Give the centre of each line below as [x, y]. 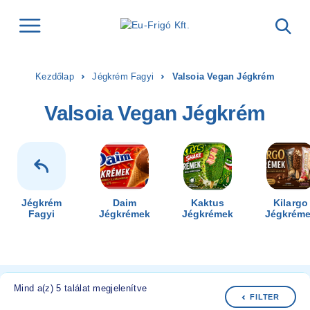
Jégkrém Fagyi [123, 76]
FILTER [265, 297]
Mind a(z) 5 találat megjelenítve [81, 288]
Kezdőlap [55, 76]
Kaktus [208, 203]
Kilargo [291, 203]
